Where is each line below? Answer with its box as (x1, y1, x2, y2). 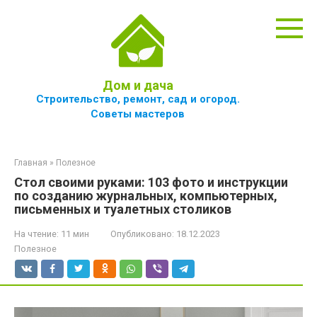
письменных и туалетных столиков (14, 202, 231, 217)
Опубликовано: (110, 229, 174, 239)
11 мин (59, 229, 89, 239)
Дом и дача (102, 78, 173, 93)
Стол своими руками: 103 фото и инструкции (14, 175, 288, 190)
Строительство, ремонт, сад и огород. (35, 93, 240, 105)
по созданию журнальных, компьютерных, (14, 188, 277, 203)
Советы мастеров (91, 108, 185, 120)
